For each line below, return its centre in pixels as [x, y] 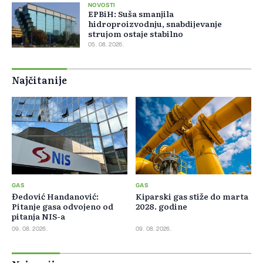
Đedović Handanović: [55, 196]
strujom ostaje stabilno [136, 34]
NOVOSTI [102, 6]
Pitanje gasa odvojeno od [63, 206]
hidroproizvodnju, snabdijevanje [155, 24]
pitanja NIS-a [38, 216]
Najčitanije [39, 80]
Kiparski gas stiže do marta [192, 196]
